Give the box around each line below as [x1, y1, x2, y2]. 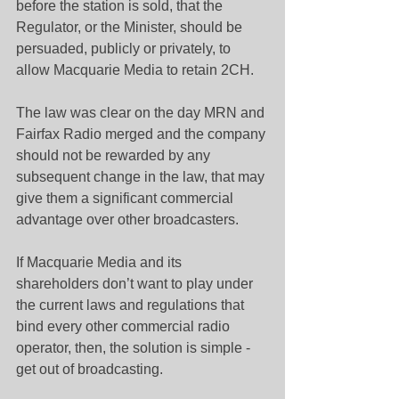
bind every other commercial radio [16, 319, 233, 334]
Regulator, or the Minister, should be [16, 20, 246, 35]
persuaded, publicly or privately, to [16, 41, 234, 56]
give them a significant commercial [16, 191, 237, 206]
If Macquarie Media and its [16, 255, 185, 270]
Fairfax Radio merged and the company [16, 126, 269, 142]
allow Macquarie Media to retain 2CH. [16, 62, 254, 77]
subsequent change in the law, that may [16, 169, 268, 184]
